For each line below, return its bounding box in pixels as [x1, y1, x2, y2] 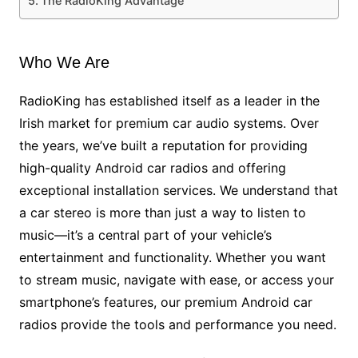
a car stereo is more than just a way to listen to [18, 205, 306, 221]
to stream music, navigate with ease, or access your [18, 272, 334, 288]
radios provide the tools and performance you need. [18, 316, 336, 333]
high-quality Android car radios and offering [18, 160, 286, 177]
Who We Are [18, 54, 109, 72]
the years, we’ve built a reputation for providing [18, 137, 308, 154]
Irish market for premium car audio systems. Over [18, 115, 319, 132]
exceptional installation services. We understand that [18, 182, 338, 199]
